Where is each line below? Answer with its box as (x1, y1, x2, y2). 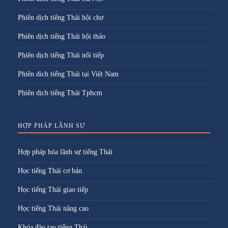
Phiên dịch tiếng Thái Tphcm (18, 89, 102, 97)
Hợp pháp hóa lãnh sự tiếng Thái (18, 148, 112, 156)
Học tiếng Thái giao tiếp (18, 186, 88, 193)
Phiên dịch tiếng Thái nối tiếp (18, 51, 104, 59)
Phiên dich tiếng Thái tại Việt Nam (18, 70, 119, 78)
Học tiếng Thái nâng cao (18, 205, 89, 212)
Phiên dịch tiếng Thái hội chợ (18, 14, 103, 21)
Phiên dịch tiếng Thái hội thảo (18, 33, 105, 40)
